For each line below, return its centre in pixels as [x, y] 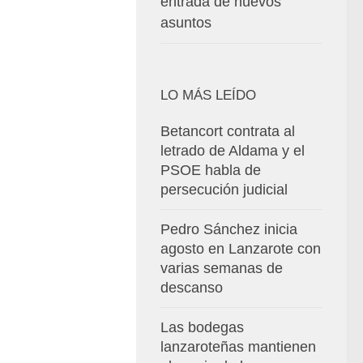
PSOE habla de [211, 170]
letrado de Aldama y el [233, 150]
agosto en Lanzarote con [241, 248]
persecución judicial [224, 189]
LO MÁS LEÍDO [208, 95]
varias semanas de [222, 268]
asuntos [186, 22]
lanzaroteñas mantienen [238, 346]
